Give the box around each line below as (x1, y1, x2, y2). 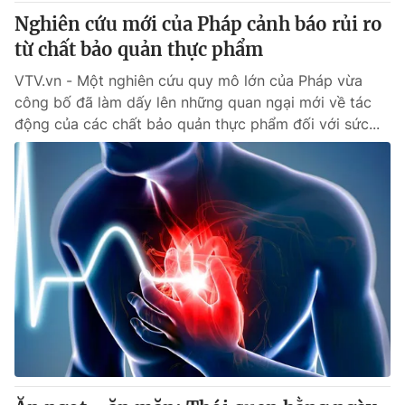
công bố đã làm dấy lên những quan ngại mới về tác (14, 93, 372, 111)
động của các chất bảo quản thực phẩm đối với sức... (14, 115, 380, 133)
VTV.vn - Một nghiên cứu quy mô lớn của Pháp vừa (14, 71, 363, 89)
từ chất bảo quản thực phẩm (14, 38, 263, 61)
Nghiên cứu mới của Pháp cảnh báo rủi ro (14, 13, 382, 35)
